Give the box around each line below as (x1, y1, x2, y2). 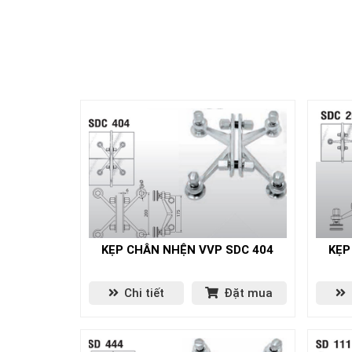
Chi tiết (120, 286, 164, 300)
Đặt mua (221, 286, 273, 300)
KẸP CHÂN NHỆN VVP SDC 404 (101, 243, 274, 257)
